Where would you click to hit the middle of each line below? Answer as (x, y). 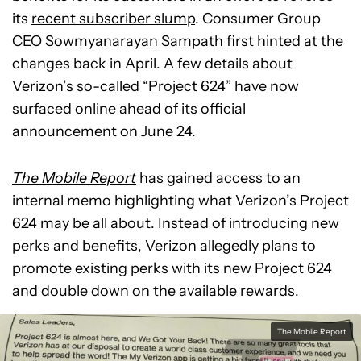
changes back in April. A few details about (152, 64)
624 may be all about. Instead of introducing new (176, 223)
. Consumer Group (258, 19)
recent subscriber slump (113, 19)
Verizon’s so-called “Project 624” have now (156, 86)
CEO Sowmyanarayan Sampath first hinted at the (178, 41)
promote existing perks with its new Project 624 (172, 268)
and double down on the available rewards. (156, 291)
